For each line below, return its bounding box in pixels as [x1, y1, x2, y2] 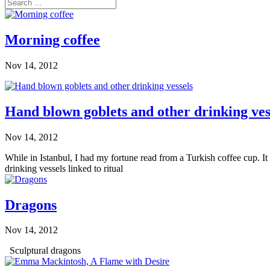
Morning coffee [5, 31, 100, 48]
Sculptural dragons [5, 245, 81, 256]
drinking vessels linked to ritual [5, 163, 123, 174]
